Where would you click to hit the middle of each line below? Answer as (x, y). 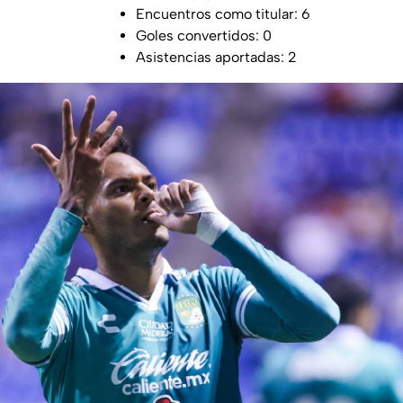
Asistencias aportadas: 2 (216, 57)
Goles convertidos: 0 (204, 35)
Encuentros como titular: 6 (223, 13)
